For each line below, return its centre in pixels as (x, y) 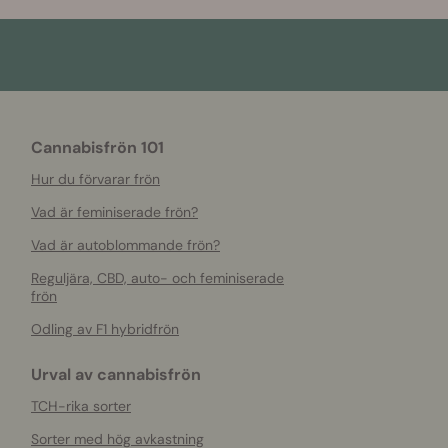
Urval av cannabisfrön (116, 375)
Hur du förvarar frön (95, 179)
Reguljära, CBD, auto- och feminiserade (157, 278)
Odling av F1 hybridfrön (105, 329)
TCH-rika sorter (81, 406)
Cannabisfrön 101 (97, 148)
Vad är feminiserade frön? (114, 212)
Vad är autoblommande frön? (125, 245)
